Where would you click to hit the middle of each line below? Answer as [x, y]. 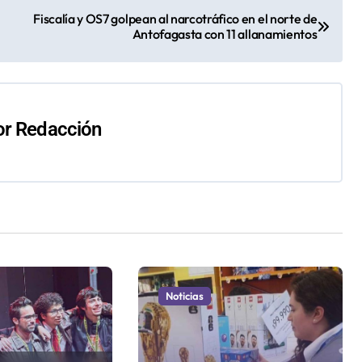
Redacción [59, 129]
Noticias [184, 296]
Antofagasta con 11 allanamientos [225, 34]
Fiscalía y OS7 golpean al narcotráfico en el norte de [175, 18]
